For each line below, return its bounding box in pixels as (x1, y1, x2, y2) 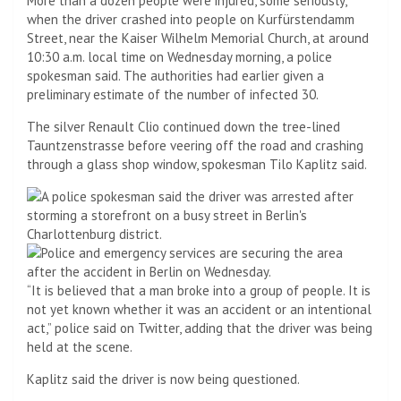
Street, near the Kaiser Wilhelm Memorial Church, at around (27, 29, 369, 47)
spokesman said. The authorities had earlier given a (27, 66, 324, 84)
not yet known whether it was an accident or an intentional (27, 300, 371, 318)
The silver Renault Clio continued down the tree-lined (27, 117, 340, 135)
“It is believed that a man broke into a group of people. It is (27, 281, 371, 299)
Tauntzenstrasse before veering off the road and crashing (27, 136, 363, 154)
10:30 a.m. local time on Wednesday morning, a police (27, 47, 332, 65)
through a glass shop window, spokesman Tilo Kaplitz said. (27, 155, 367, 173)
